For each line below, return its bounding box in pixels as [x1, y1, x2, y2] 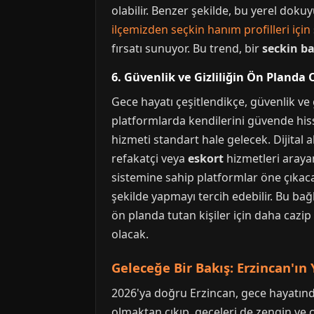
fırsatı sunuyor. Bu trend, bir [111, 41, 262, 56]
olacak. [111, 226, 149, 242]
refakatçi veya [111, 151, 188, 166]
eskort [188, 151, 224, 166]
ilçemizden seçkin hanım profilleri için [111, 22, 310, 37]
